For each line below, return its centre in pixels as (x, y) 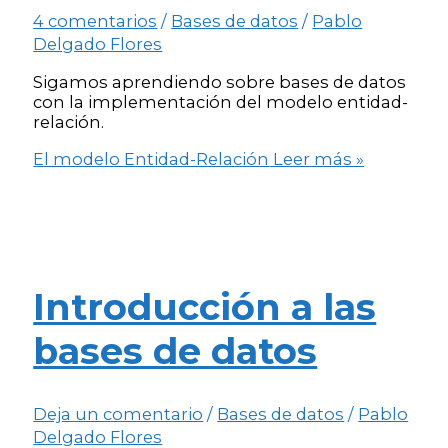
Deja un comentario (118, 414)
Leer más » (317, 158)
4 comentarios (95, 21)
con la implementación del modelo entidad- (221, 102)
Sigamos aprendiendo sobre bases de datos (220, 82)
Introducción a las (205, 306)
